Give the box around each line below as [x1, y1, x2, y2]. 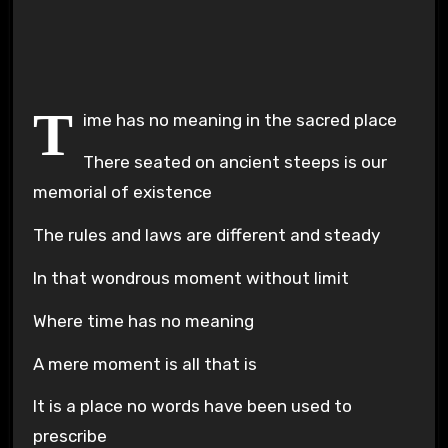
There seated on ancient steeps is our [82, 152, 387, 173]
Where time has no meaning [32, 310, 254, 331]
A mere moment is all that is [32, 353, 257, 374]
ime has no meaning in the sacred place [82, 109, 397, 130]
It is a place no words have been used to [32, 396, 352, 417]
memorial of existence [32, 182, 212, 203]
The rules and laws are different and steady [32, 225, 380, 246]
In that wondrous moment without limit [32, 267, 349, 288]
